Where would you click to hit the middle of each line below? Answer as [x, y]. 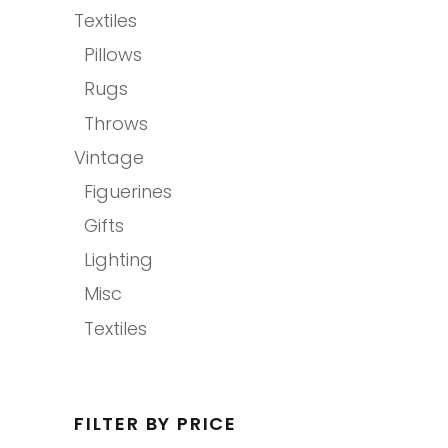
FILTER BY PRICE [155, 424]
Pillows [113, 55]
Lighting [118, 260]
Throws [116, 124]
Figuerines [128, 192]
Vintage [109, 158]
